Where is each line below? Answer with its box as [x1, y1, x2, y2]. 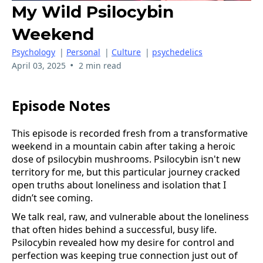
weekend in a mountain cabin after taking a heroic [12, 140, 235, 153]
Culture [112, 46, 141, 58]
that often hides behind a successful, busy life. [12, 223, 217, 237]
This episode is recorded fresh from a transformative [12, 127, 248, 140]
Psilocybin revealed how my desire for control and [12, 236, 234, 249]
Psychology [12, 46, 55, 58]
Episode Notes [12, 96, 110, 116]
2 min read [78, 59, 122, 71]
